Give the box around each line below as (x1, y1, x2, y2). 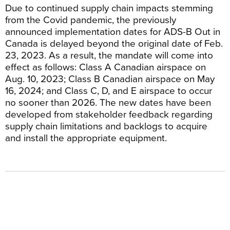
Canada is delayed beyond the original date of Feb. (5, 36, 223, 50)
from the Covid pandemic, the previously (5, 12, 176, 26)
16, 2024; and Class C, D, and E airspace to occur (5, 83, 212, 97)
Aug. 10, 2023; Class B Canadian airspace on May (5, 71, 215, 85)
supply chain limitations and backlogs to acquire (5, 119, 207, 132)
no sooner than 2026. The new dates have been (5, 95, 211, 109)
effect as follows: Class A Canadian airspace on (5, 60, 206, 73)
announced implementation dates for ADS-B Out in (5, 24, 220, 38)
